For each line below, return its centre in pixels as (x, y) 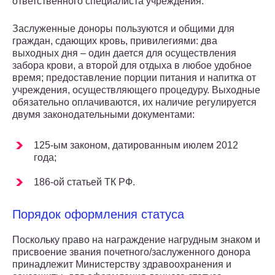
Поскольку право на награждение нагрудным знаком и (136, 240)
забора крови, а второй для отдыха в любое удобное (132, 66)
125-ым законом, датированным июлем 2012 (136, 145)
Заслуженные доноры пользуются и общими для (123, 29)
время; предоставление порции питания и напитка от (134, 78)
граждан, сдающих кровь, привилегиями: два (115, 41)
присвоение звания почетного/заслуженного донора (131, 252)
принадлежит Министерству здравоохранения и (122, 265)
